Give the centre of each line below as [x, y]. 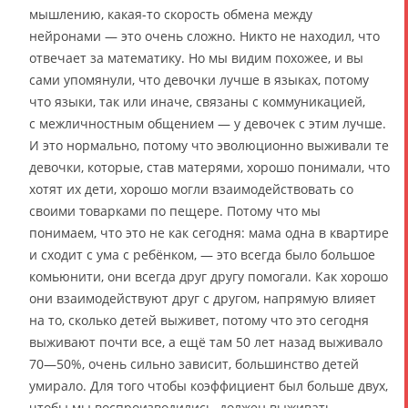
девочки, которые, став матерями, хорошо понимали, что [209, 167]
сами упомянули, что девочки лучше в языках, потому [199, 79]
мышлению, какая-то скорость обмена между [171, 14]
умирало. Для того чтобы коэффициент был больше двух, [209, 385]
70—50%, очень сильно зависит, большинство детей [194, 363]
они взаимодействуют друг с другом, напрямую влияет [203, 298]
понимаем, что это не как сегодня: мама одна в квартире [209, 232]
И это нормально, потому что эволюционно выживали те [209, 145]
